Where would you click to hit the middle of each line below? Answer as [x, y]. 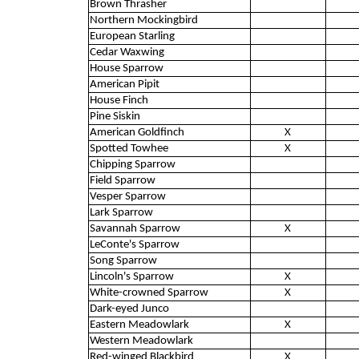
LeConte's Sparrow [134, 244]
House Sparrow [126, 68]
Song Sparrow [123, 260]
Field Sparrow [122, 180]
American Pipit [124, 84]
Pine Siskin [115, 116]
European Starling [132, 36]
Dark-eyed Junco [129, 309]
